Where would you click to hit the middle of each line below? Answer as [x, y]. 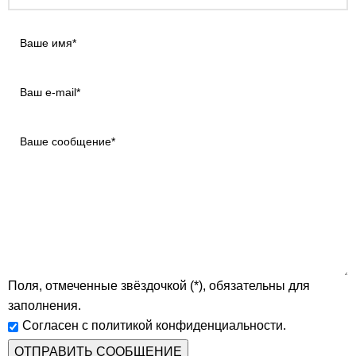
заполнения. [44, 306]
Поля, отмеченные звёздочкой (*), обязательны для [159, 286]
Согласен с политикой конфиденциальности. [154, 326]
